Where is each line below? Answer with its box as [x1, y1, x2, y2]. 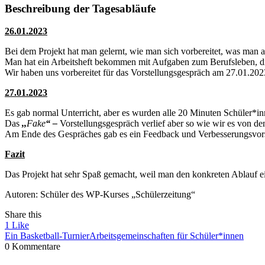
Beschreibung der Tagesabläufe [5, 2, 156, 15]
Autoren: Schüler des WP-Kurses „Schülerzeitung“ [5, 189, 195, 200]
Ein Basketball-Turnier [5, 231, 89, 241]
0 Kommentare [5, 241, 60, 252]
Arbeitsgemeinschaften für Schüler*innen [89, 231, 244, 241]
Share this [5, 209, 41, 220]
